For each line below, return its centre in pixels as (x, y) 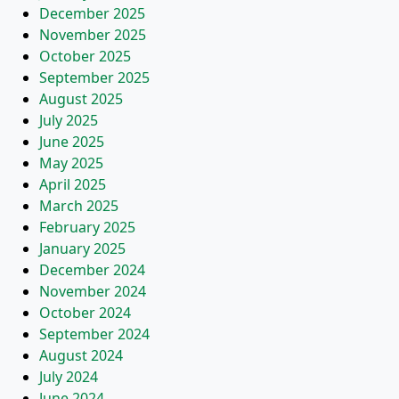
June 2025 (72, 142)
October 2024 (85, 313)
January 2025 (82, 248)
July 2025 (69, 120)
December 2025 (92, 13)
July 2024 (69, 377)
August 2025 (81, 99)
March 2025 (79, 206)
